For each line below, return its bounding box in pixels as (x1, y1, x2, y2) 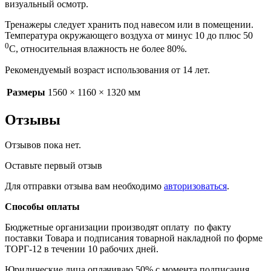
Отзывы (5, 111, 60, 128)
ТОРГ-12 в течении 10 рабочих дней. (5, 244, 158, 255)
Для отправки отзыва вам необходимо (5, 181, 164, 192)
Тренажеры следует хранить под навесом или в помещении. (5, 19, 253, 30)
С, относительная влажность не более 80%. (9, 44, 187, 54)
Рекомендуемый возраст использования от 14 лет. (5, 64, 210, 75)
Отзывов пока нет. (5, 140, 81, 151)
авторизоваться (164, 181, 227, 192)
